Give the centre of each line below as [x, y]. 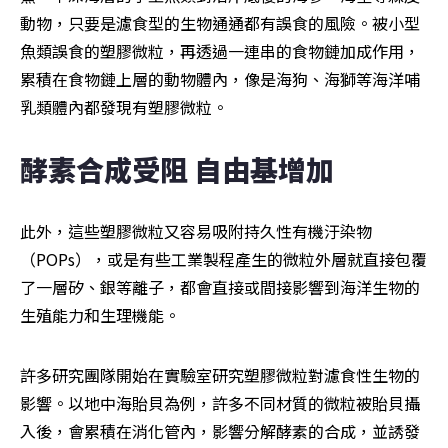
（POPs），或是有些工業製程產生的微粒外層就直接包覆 [223, 259]
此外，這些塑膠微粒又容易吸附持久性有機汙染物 [196, 231]
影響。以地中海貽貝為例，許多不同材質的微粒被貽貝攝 [220, 403]
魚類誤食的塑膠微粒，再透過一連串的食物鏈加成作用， [220, 51]
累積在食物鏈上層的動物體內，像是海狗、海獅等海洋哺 [220, 79]
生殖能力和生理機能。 [100, 315]
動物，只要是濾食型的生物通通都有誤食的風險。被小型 [220, 23]
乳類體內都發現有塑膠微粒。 [124, 107]
